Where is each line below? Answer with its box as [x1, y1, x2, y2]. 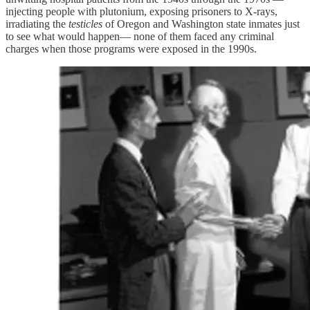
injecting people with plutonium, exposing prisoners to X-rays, [6, 6, 277, 18]
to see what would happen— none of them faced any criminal [6, 30, 274, 43]
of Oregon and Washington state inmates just [102, 18, 300, 30]
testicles [69, 18, 102, 30]
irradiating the [6, 18, 69, 30]
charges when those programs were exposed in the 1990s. [6, 43, 257, 55]
